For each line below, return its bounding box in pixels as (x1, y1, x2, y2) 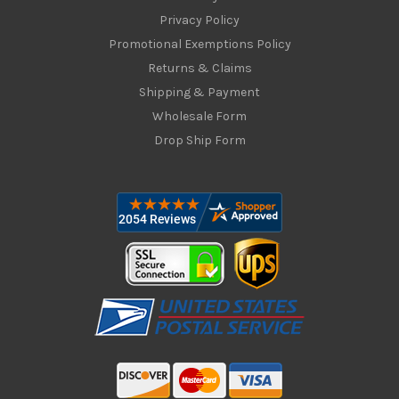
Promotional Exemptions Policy (108, 36, 291, 52)
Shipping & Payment (139, 84, 260, 100)
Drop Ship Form (153, 132, 246, 148)
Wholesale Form (152, 108, 247, 124)
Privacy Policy (159, 12, 240, 28)
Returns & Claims (147, 60, 252, 76)
